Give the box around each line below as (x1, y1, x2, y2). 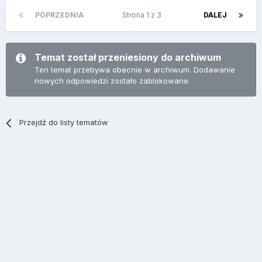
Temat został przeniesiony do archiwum (35, 51, 221, 64)
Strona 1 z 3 (122, 11, 165, 20)
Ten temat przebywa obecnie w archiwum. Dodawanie (35, 65, 235, 75)
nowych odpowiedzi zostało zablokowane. (35, 76, 190, 86)
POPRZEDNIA (35, 11, 84, 20)
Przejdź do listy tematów (19, 118, 109, 127)
